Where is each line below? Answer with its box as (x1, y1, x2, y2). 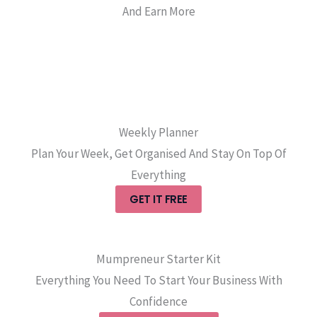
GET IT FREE (129, 192, 188, 207)
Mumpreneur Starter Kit (96, 251, 221, 267)
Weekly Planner (119, 125, 198, 141)
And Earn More (122, 4, 195, 20)
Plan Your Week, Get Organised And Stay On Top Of (30, 146, 287, 162)
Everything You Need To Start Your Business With (35, 272, 282, 289)
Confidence (129, 294, 188, 310)
